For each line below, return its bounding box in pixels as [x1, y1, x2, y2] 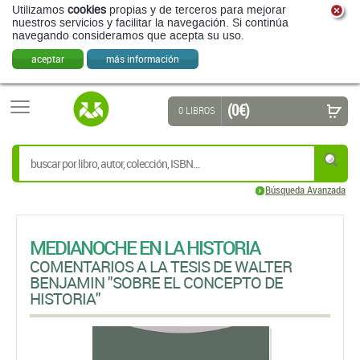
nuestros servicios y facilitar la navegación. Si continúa [12, 17, 288, 29]
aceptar [31, 52, 64, 65]
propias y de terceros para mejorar [106, 4, 286, 16]
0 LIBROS [178, 103, 215, 117]
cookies [67, 4, 106, 16]
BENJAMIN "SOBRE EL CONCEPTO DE [30, 272, 283, 293]
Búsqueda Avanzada [265, 182, 346, 197]
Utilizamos [12, 4, 67, 16]
